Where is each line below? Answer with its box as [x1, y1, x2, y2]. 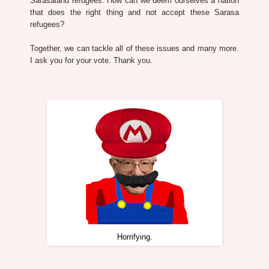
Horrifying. [116, 232, 153, 241]
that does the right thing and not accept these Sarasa [30, 7, 239, 17]
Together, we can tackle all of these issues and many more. [30, 43, 239, 53]
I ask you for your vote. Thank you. [30, 55, 153, 65]
